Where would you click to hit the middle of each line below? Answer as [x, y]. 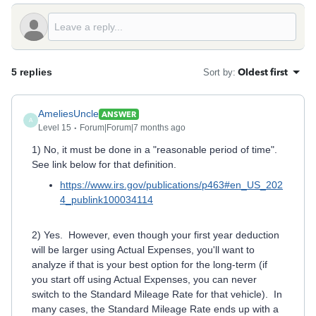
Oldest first [263, 72]
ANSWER [119, 114]
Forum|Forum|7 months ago [133, 128]
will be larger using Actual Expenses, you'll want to [143, 250]
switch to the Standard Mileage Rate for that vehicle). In [157, 294]
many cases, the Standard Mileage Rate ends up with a [155, 309]
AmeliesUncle [68, 114]
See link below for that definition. [104, 164]
